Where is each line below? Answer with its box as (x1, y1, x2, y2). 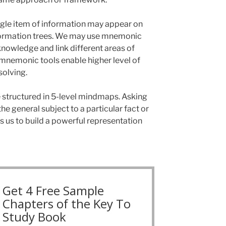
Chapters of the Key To (2, 195, 131, 212)
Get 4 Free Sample (2, 182, 104, 199)
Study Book (2, 208, 66, 225)
